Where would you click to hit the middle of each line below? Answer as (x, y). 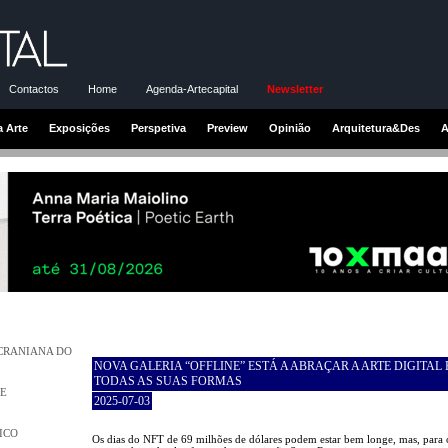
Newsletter (295, 88)
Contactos (34, 88)
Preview (227, 127)
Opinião (290, 127)
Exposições (79, 127)
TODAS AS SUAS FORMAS (168, 380)
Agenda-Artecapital (192, 88)
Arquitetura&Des (376, 127)
